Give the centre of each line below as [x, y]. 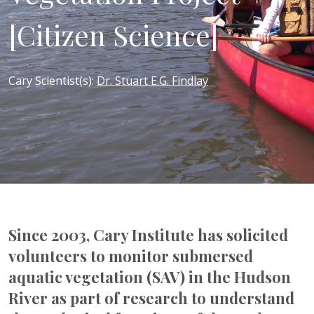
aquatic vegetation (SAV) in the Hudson [150, 277]
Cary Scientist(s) [50, 81]
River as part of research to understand [151, 298]
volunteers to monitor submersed [131, 256]
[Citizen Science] [114, 35]
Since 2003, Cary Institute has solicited [148, 235]
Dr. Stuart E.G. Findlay [152, 81]
